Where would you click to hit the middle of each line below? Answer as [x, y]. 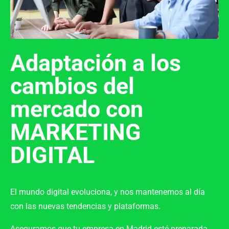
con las [24, 206]
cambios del [72, 86]
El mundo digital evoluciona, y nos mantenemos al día [108, 192]
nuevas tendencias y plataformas [98, 206]
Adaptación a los [96, 63]
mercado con [77, 109]
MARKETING [76, 132]
